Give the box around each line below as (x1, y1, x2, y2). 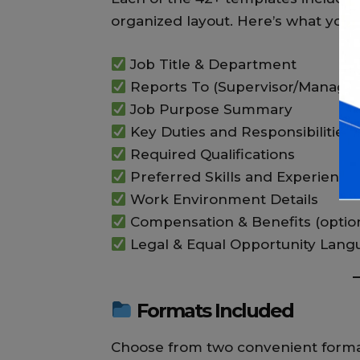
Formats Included (133, 299, 294, 323)
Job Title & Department (126, 56, 297, 73)
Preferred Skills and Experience (126, 169, 357, 186)
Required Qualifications (126, 146, 296, 163)
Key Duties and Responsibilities (126, 124, 352, 141)
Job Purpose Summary (126, 101, 293, 118)
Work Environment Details (126, 191, 319, 208)
